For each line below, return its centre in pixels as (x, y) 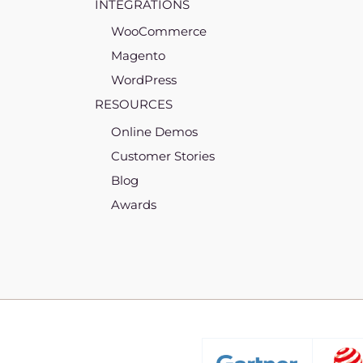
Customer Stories (162, 156)
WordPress (143, 80)
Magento (138, 56)
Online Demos (154, 132)
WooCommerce (158, 32)
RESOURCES (133, 105)
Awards (133, 205)
